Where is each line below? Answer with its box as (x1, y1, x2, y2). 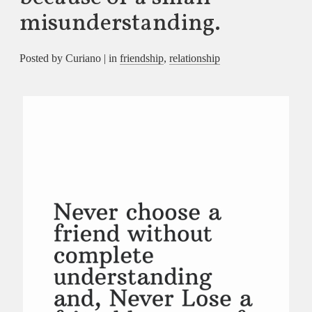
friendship (119, 52, 164, 64)
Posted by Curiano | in (19, 52, 120, 64)
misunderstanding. (19, 7, 221, 41)
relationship (169, 52, 220, 64)
